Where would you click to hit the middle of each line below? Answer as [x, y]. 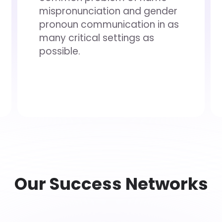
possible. [60, 51]
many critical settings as [97, 38]
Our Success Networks [111, 184]
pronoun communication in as [109, 25]
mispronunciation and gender [109, 11]
